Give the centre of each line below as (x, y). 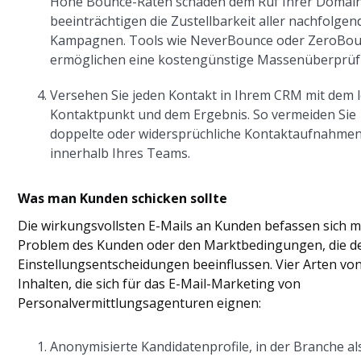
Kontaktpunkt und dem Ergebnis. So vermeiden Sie (203, 114)
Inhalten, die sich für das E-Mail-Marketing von (160, 283)
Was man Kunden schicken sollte (123, 198)
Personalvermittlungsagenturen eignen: (140, 303)
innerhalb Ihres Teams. (120, 153)
